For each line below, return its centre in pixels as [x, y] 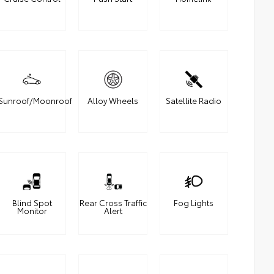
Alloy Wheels [113, 100]
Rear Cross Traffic [113, 202]
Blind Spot [32, 202]
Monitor [32, 210]
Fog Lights [194, 202]
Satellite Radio [194, 100]
